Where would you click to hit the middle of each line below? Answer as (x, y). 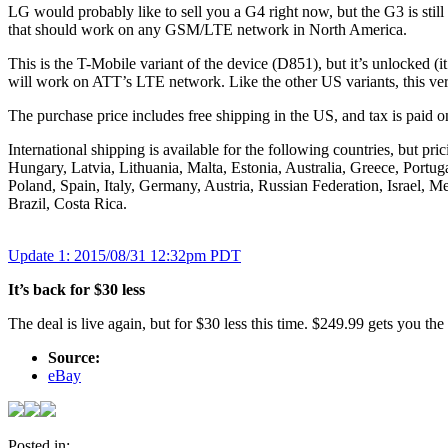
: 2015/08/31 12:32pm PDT (153, 255)
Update (31, 255)
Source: (74, 357)
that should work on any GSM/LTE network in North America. (207, 29)
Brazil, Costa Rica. (67, 203)
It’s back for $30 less (76, 289)
